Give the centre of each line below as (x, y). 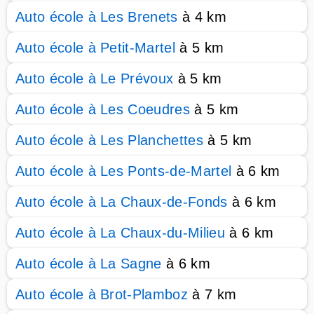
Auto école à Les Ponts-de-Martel (124, 171)
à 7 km (212, 294)
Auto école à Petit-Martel (96, 48)
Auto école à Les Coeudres (103, 109)
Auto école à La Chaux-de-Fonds (122, 202)
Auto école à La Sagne (89, 264)
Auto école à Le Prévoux (95, 78)
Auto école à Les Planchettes (109, 140)
